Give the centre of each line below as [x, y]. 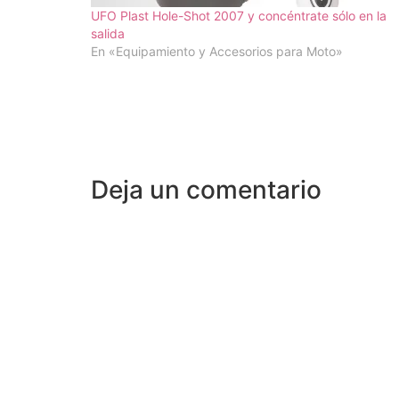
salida [108, 33]
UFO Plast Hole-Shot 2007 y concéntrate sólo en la [239, 15]
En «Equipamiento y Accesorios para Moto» [217, 51]
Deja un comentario [206, 189]
